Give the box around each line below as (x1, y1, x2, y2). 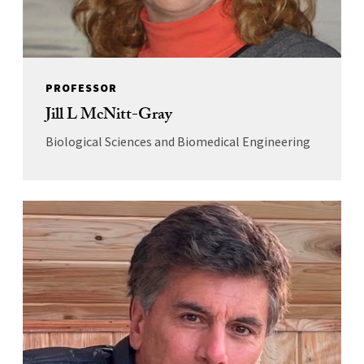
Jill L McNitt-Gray (45, 102, 172, 130)
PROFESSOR (45, 80, 117, 95)
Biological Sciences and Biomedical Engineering (45, 132, 310, 149)
